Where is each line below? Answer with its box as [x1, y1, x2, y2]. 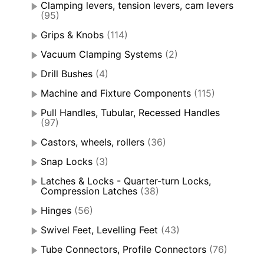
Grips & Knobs [41, 28, 104, 41]
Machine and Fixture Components [41, 87, 191, 99]
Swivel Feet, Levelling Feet [41, 223, 158, 236]
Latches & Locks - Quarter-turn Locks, [41, 174, 211, 187]
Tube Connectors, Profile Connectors [41, 243, 206, 255]
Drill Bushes [41, 67, 93, 80]
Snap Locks [41, 155, 93, 167]
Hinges [41, 204, 71, 216]
